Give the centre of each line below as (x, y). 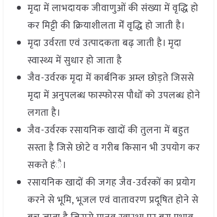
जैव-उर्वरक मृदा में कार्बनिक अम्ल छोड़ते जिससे (111, 78)
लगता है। (44, 113)
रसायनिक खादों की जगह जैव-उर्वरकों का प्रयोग (111, 183)
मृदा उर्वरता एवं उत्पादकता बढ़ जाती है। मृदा (104, 43)
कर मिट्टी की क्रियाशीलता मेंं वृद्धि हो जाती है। (106, 26)
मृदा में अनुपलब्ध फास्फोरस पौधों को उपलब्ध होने (114, 96)
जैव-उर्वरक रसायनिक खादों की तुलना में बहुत (108, 131)
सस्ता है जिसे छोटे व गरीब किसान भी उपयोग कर (114, 148)
